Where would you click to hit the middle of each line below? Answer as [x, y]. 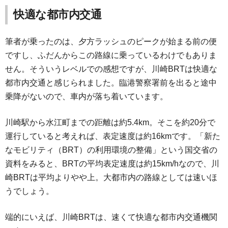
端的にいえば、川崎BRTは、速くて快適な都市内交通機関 [111, 217]
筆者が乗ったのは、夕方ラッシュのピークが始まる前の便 [111, 41]
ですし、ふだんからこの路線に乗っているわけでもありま [111, 55]
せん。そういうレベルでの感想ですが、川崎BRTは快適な [111, 69]
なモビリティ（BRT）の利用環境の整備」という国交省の [111, 150]
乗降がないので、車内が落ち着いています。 [87, 96]
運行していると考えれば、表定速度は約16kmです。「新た [113, 136]
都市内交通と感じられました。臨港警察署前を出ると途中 [111, 82]
